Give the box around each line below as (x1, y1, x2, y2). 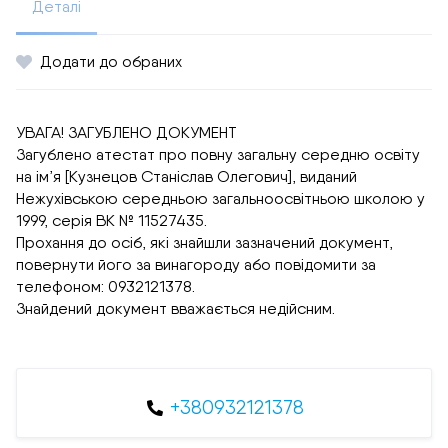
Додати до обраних (40, 51, 182, 71)
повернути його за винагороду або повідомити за (16, 254, 376, 274)
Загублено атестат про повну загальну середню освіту (16, 144, 420, 164)
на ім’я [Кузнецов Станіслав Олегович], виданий (16, 166, 357, 186)
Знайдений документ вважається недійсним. (16, 298, 335, 318)
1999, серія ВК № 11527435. (16, 210, 207, 230)
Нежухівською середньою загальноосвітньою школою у (16, 188, 425, 208)
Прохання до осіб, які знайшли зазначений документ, (16, 232, 393, 252)
